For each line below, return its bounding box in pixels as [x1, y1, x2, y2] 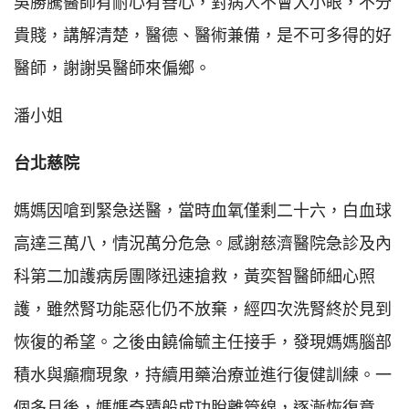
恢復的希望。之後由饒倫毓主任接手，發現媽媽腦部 [14, 330, 392, 352]
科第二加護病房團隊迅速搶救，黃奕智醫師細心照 [14, 265, 375, 287]
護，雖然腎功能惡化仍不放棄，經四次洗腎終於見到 [14, 298, 392, 320]
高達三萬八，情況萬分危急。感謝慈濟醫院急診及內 [14, 232, 392, 254]
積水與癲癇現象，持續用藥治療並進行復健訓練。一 [14, 363, 392, 385]
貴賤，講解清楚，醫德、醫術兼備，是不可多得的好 [14, 24, 392, 46]
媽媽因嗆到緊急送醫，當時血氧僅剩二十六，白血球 [14, 199, 392, 221]
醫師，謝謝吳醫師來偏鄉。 [14, 57, 211, 79]
